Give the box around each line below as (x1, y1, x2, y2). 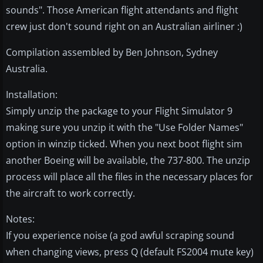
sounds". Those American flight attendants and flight (6, 4, 238, 17)
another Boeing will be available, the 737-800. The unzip (6, 154, 250, 167)
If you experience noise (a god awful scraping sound (6, 229, 234, 242)
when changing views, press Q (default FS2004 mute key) (6, 245, 254, 259)
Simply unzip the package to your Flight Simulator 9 (6, 104, 232, 118)
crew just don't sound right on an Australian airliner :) (6, 20, 242, 33)
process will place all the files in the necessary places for (6, 170, 253, 184)
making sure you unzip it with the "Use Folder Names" (6, 121, 243, 134)
